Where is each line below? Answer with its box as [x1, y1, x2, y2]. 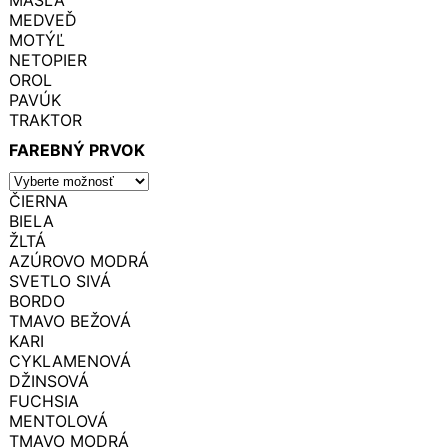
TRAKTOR [9, 109, 82, 130]
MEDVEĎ [9, 9, 77, 30]
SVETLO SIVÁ [9, 270, 111, 291]
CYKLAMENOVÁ [9, 350, 131, 371]
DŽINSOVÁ [9, 370, 89, 391]
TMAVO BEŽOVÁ [9, 310, 131, 331]
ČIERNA [9, 190, 68, 211]
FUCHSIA [9, 390, 79, 411]
